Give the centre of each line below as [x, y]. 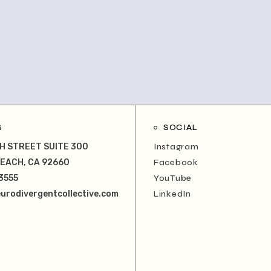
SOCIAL [181, 127]
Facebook [176, 162]
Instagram [176, 146]
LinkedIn [172, 194]
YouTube [173, 178]
